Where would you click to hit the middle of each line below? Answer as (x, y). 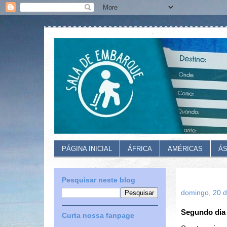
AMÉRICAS (185, 149)
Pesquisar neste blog (99, 180)
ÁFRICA (140, 149)
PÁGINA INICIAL (87, 149)
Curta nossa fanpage (98, 215)
